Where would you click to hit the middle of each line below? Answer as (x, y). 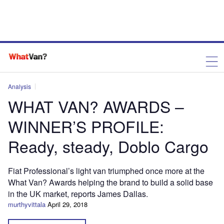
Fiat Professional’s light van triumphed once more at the (106, 171)
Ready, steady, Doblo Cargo (108, 146)
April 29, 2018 (67, 204)
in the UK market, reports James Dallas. (78, 194)
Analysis (19, 86)
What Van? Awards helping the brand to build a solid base (110, 182)
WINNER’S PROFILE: (86, 126)
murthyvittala (27, 204)
